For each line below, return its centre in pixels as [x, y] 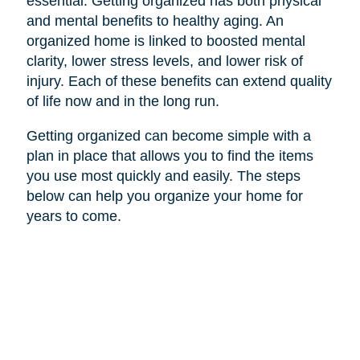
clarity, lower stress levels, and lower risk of [164, 61]
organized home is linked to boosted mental [166, 41]
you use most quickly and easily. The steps [163, 176]
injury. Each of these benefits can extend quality [179, 81]
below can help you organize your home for [164, 196]
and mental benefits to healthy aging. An [155, 20]
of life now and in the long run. [125, 101]
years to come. [74, 216]
